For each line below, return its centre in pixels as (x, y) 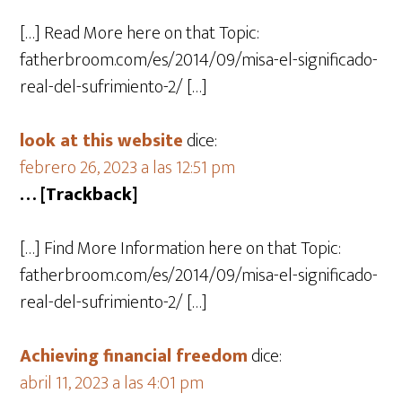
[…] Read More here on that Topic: (140, 33)
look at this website (102, 141)
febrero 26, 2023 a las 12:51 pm (128, 168)
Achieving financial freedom (134, 356)
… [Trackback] (79, 195)
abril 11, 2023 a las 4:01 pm (112, 383)
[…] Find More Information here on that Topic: (181, 249)
